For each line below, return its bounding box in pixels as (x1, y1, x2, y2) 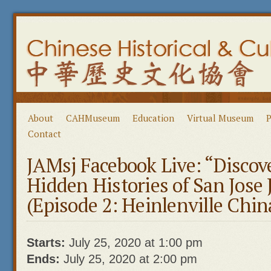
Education (132, 112, 174, 124)
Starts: (27, 236, 65, 249)
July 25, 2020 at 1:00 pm (65, 236, 203, 249)
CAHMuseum (66, 112, 120, 124)
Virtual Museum (187, 112, 253, 124)
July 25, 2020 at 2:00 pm (60, 252, 197, 266)
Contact (28, 128, 61, 140)
